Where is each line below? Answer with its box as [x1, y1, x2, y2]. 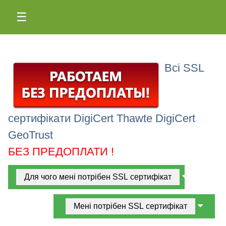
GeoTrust [8, 129, 53, 142]
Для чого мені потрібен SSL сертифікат [24, 173, 172, 182]
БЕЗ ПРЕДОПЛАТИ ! [8, 145, 114, 158]
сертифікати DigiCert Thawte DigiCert [8, 112, 195, 125]
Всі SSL [164, 62, 204, 75]
